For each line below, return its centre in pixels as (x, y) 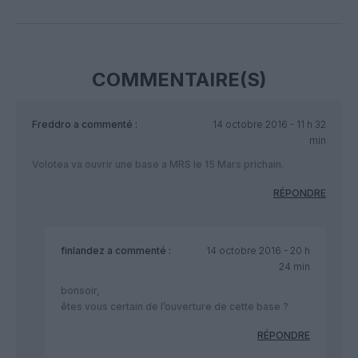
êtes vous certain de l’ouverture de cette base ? (175, 306)
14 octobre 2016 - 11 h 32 (269, 124)
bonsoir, (80, 290)
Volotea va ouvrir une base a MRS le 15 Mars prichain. (158, 164)
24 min (294, 266)
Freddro (52, 124)
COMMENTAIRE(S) (179, 79)
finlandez (83, 250)
